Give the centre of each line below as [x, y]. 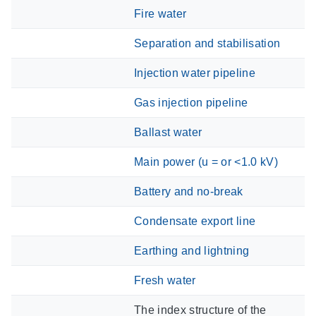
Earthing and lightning [192, 250]
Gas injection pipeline [191, 102]
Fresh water [165, 280]
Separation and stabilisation [207, 43]
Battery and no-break [189, 191]
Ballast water [168, 132]
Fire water [160, 13]
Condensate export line [195, 221]
